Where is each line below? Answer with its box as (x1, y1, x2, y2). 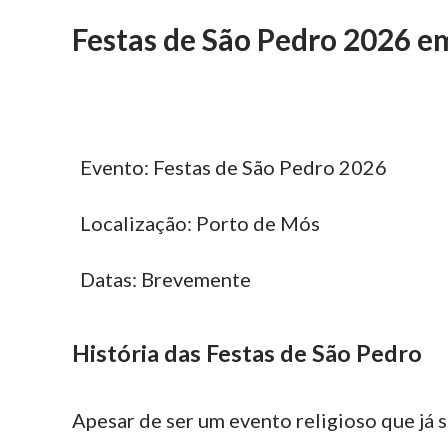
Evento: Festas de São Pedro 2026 (80, 155, 387, 179)
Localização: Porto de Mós (80, 211, 320, 235)
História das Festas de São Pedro (72, 339, 422, 368)
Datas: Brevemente (80, 267, 251, 291)
